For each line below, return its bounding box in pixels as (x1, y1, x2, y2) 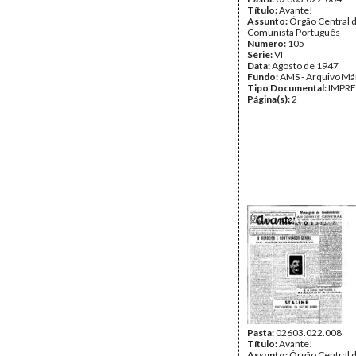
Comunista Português (247, 26, 340, 38)
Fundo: (247, 71, 280, 83)
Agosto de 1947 (272, 60, 339, 72)
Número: (247, 37, 288, 49)
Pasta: (247, 327, 276, 339)
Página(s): (247, 93, 292, 105)
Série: (247, 48, 274, 60)
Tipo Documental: (247, 82, 328, 94)
